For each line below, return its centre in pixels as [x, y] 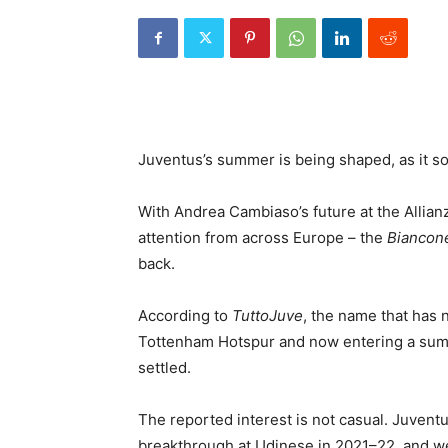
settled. [164, 367]
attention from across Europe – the [262, 237]
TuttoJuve [267, 315]
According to [185, 315]
